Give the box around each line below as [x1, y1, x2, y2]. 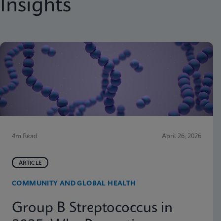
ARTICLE [19, 160, 42, 166]
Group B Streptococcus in [12, 201, 173, 216]
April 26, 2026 [162, 133, 201, 140]
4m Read [12, 133, 37, 140]
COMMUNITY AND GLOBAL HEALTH [12, 180, 136, 187]
